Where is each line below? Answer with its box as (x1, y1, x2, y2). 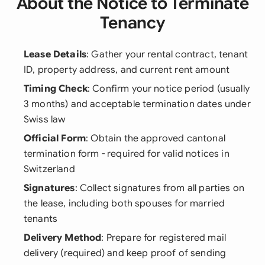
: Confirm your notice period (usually (87, 83, 250, 95)
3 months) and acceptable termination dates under (24, 98, 251, 110)
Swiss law (24, 114, 66, 125)
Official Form (24, 132, 86, 144)
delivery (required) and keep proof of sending (24, 247, 227, 259)
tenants (24, 213, 58, 225)
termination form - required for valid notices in (24, 148, 230, 160)
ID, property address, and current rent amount (24, 64, 230, 76)
